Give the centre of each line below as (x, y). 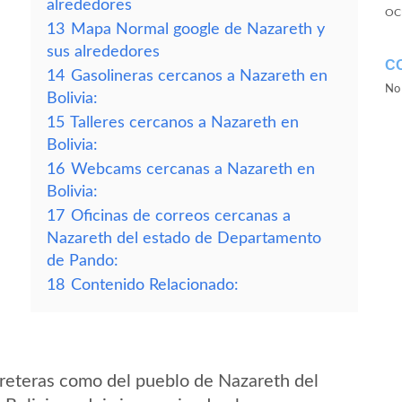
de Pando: (83, 261)
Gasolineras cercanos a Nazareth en (199, 76)
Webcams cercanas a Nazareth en (193, 169)
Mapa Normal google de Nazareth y (198, 29)
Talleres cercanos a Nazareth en (184, 122)
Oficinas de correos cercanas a (181, 216)
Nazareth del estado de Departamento (184, 238)
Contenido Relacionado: (155, 285)
